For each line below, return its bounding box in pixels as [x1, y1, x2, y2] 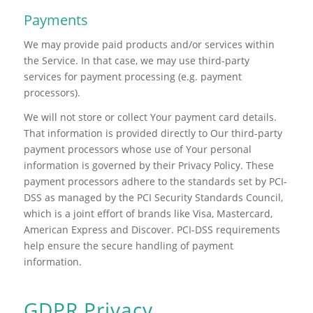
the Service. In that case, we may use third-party [23, 54, 249, 68]
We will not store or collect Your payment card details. [23, 110, 277, 124]
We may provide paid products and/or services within [23, 38, 275, 52]
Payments [23, 10, 88, 30]
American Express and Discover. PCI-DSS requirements [23, 222, 280, 236]
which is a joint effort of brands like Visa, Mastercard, [23, 206, 272, 220]
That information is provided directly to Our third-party [23, 126, 282, 140]
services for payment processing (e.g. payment [23, 70, 242, 84]
